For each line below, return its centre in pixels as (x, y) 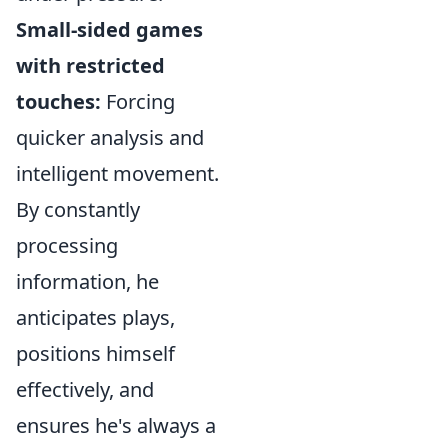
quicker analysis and (110, 137)
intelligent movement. (117, 173)
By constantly (78, 209)
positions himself (95, 353)
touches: (58, 101)
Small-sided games (109, 29)
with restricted (90, 65)
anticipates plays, (95, 317)
